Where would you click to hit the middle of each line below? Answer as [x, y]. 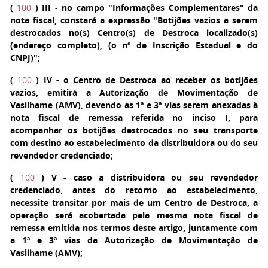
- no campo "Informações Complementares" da [155, 7]
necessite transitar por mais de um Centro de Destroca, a [134, 202]
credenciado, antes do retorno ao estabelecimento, [134, 190]
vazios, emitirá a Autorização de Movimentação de [134, 92]
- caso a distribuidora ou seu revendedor [157, 177]
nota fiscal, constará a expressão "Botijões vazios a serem [134, 20]
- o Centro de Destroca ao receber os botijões [155, 80]
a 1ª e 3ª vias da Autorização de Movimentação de [134, 240]
